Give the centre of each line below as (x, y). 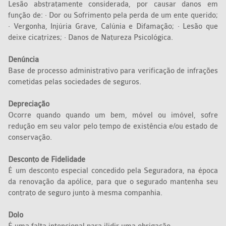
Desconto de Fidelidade (47, 160)
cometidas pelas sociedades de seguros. (76, 82)
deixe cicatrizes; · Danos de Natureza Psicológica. (92, 38)
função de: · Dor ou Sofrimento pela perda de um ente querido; (113, 16)
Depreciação (30, 104)
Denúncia (24, 60)
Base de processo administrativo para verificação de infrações (113, 71)
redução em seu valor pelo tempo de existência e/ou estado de (113, 127)
